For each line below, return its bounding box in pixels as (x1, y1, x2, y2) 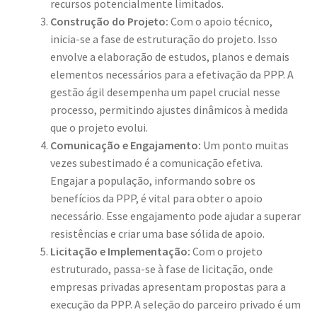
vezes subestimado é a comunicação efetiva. (50, 155, 263, 170)
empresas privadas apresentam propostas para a (50, 279, 286, 294)
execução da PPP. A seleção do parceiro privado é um (50, 296, 301, 311)
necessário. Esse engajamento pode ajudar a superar (50, 208, 301, 223)
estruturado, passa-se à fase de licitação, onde (50, 261, 273, 276)
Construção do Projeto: (50, 13, 168, 28)
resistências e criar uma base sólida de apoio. (50, 226, 265, 241)
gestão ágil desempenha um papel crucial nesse (50, 84, 280, 99)
